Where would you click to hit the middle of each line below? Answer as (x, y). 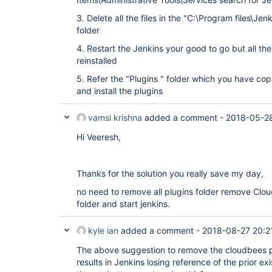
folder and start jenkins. (123, 204)
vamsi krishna (115, 117)
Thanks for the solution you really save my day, (170, 173)
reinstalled (97, 60)
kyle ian (103, 230)
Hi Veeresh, (99, 137)
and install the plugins (120, 91)
